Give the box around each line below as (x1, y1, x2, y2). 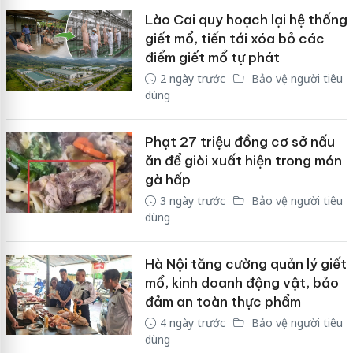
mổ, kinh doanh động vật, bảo (144, 274, 339, 292)
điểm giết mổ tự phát (144, 49, 280, 67)
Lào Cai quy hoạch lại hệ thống (144, 11, 347, 29)
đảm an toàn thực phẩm (144, 293, 301, 311)
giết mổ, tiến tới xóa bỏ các (144, 30, 325, 48)
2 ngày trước (159, 71, 225, 87)
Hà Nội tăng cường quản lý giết (144, 255, 347, 273)
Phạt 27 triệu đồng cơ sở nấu (144, 133, 335, 151)
